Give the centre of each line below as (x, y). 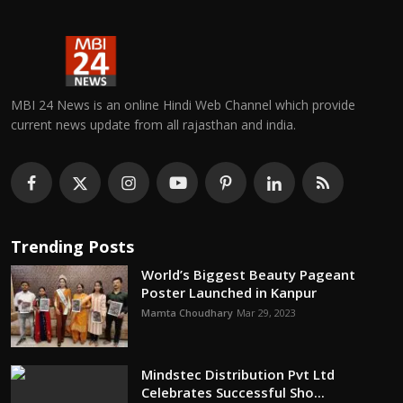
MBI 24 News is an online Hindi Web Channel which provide (183, 104)
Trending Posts (72, 246)
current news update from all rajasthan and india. (153, 124)
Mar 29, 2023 (266, 312)
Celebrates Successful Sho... (233, 392)
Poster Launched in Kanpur (229, 292)
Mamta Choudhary (187, 312)
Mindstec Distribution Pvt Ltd (238, 374)
